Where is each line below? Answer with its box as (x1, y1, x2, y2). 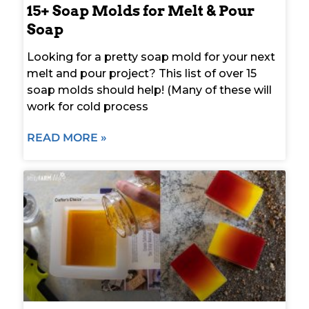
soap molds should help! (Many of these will (27, 83, 272, 97)
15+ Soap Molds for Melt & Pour (27, 1, 255, 19)
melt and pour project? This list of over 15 (27, 66, 257, 80)
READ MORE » (27, 130, 107, 144)
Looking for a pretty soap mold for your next (27, 50, 275, 63)
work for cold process (27, 99, 148, 113)
